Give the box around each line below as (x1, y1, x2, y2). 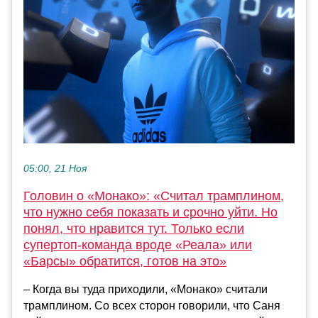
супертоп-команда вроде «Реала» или (23, 237, 252, 252)
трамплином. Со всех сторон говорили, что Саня (23, 299, 280, 312)
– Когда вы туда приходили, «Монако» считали (23, 283, 268, 295)
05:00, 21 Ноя (23, 163, 87, 174)
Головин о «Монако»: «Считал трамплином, (23, 188, 284, 203)
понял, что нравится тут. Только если (23, 221, 244, 236)
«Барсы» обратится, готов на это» (23, 253, 226, 268)
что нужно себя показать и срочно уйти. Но (23, 204, 278, 219)
